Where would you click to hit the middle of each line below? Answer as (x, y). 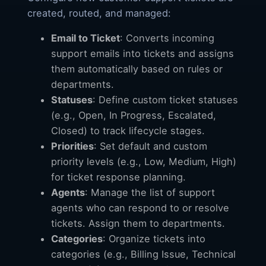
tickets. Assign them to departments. (138, 224)
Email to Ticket (85, 38)
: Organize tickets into (154, 239)
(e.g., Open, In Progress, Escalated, (134, 115)
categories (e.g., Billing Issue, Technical (143, 254)
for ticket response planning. (118, 177)
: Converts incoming (167, 38)
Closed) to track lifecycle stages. (128, 131)
